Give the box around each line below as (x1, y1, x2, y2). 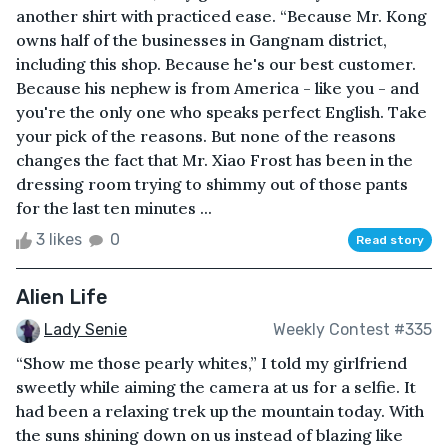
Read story (356, 232, 424, 247)
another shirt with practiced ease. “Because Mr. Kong (16, 5, 427, 26)
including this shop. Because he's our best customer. (16, 53, 416, 74)
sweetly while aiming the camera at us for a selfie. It (16, 376, 416, 397)
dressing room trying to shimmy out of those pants (16, 173, 408, 194)
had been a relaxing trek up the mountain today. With (16, 400, 424, 421)
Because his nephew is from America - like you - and (16, 77, 419, 98)
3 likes (32, 229, 86, 249)
